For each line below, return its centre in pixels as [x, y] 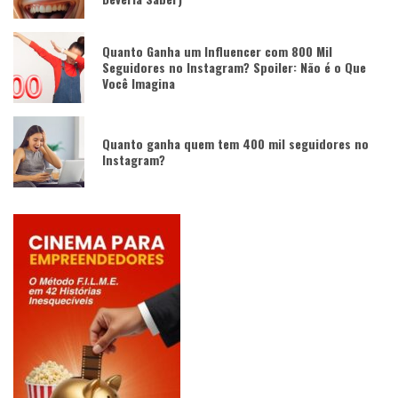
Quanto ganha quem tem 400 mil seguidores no [235, 143]
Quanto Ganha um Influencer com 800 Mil [217, 51]
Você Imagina [139, 83]
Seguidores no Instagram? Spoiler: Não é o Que [234, 67]
